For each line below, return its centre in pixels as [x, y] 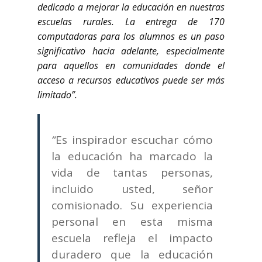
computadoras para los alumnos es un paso [131, 36]
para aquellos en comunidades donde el [131, 65]
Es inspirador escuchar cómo [134, 140]
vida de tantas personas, [132, 173]
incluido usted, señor [132, 189]
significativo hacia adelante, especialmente [131, 51]
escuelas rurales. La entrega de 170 [131, 22]
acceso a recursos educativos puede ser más [131, 80]
